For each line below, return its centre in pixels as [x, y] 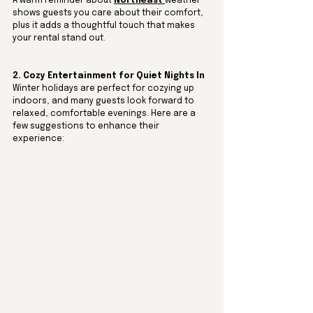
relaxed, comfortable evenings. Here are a [105, 114]
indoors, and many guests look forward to [104, 101]
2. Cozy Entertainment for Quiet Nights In [109, 76]
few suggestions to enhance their [87, 126]
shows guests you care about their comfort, [109, 13]
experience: [38, 139]
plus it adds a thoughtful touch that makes [105, 26]
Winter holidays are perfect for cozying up [104, 88]
